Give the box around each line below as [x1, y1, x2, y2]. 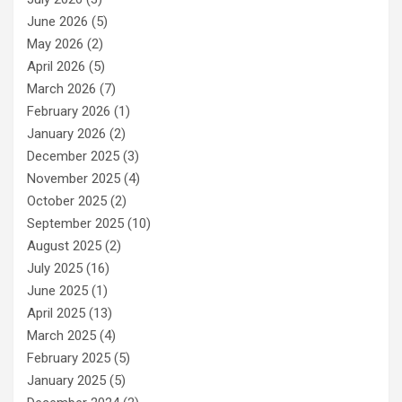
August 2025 [27, 237, 101, 254]
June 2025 [27, 282, 88, 299]
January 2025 [27, 371, 106, 389]
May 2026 [27, 35, 83, 52]
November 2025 [27, 170, 120, 187]
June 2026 [27, 13, 88, 30]
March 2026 [27, 80, 96, 97]
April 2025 [27, 304, 85, 321]
